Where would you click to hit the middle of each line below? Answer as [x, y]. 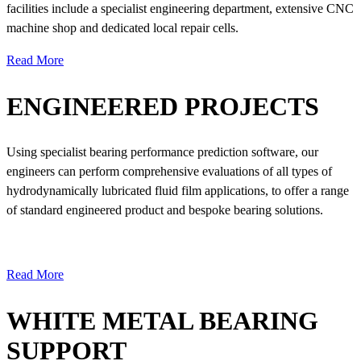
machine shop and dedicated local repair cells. [122, 28]
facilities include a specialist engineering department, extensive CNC [180, 9]
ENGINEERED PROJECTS [163, 106]
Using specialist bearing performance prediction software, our [162, 152]
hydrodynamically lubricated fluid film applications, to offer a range [178, 191]
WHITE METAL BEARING [162, 320]
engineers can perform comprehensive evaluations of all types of [169, 172]
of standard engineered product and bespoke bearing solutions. [165, 210]
